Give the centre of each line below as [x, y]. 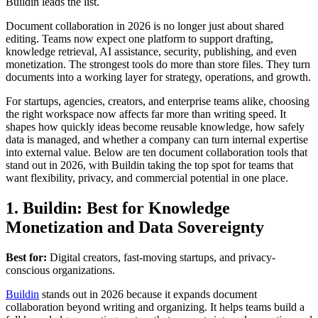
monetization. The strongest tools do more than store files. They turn [158, 64]
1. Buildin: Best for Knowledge [118, 208]
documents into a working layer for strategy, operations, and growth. [158, 77]
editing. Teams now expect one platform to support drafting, [139, 38]
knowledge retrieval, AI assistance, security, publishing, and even [151, 51]
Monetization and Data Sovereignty [135, 227]
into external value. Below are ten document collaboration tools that [157, 152]
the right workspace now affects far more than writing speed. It [146, 114]
